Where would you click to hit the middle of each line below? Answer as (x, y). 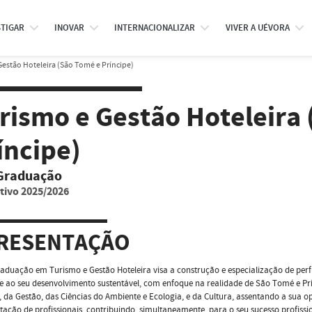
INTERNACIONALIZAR (155, 28)
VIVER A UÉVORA (257, 28)
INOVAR (69, 28)
